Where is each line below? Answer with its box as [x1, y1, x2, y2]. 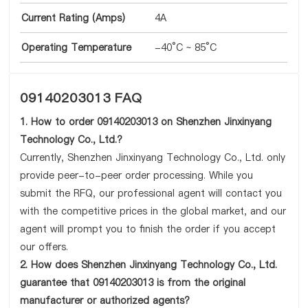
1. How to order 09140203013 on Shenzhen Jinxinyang [20, 115, 272, 129]
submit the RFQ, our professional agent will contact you [20, 186, 283, 200]
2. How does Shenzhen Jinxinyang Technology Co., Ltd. [20, 258, 278, 272]
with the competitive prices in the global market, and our [20, 204, 287, 218]
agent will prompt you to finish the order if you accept [20, 222, 276, 236]
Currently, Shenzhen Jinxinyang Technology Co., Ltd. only [20, 151, 286, 164]
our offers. [20, 240, 69, 254]
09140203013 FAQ [20, 89, 142, 107]
